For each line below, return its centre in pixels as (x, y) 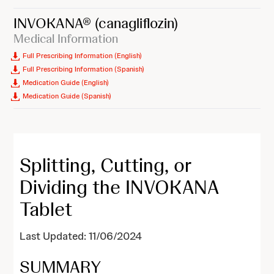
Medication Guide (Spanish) (67, 96)
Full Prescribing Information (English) (83, 56)
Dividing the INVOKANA (120, 187)
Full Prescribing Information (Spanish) (84, 69)
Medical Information (66, 39)
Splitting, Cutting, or (106, 165)
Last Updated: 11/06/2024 (81, 236)
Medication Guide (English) (66, 83)
